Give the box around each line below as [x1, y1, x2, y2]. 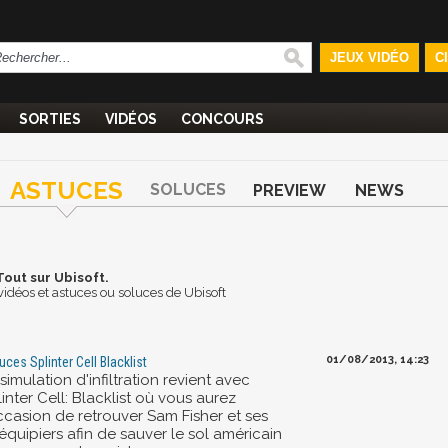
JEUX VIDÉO [329, 50, 409, 65]
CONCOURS [181, 111, 264, 127]
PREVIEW [253, 181, 326, 200]
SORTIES [19, 111, 81, 127]
